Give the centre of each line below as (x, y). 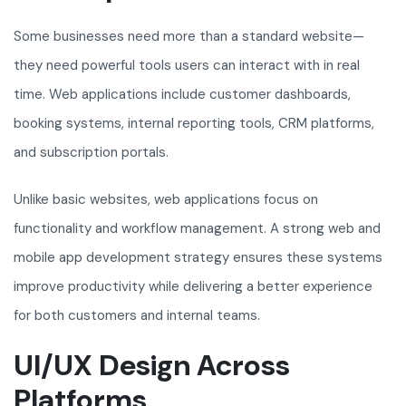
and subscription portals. (91, 153)
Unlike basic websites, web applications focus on (166, 200)
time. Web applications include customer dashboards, (182, 95)
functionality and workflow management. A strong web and (197, 229)
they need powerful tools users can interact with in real (187, 66)
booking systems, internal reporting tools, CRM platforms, (194, 124)
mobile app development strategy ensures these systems (198, 258)
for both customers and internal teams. (137, 316)
